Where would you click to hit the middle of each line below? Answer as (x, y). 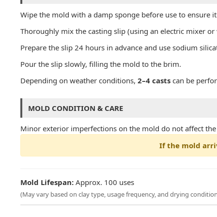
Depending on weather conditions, (79, 81)
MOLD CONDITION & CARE (76, 108)
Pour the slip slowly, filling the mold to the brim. (101, 64)
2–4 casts (154, 81)
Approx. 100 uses (104, 182)
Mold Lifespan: (47, 182)
